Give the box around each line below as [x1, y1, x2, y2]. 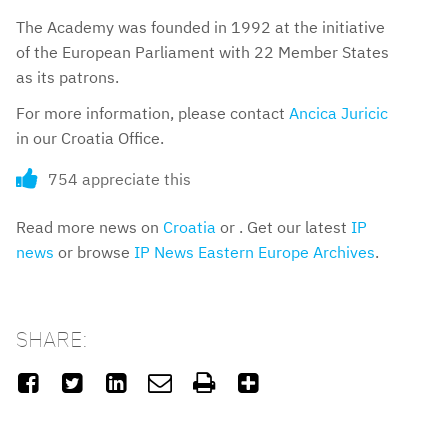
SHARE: [16, 324, 88, 354]
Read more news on [16, 217, 163, 238]
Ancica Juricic [289, 103, 388, 124]
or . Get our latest [216, 217, 351, 238]
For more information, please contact [16, 103, 289, 124]
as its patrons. [16, 66, 119, 87]
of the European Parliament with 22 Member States [16, 41, 389, 62]
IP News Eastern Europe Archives [134, 242, 375, 263]
